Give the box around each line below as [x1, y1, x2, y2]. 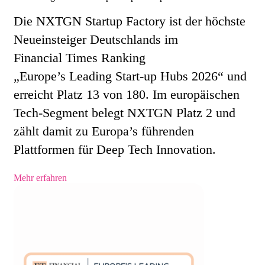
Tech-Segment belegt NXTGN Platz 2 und [14, 105, 235, 120]
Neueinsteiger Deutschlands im [14, 31, 178, 47]
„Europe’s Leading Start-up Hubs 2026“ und [14, 68, 247, 83]
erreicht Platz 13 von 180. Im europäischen [14, 86, 240, 102]
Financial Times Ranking [14, 50, 146, 65]
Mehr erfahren [14, 172, 67, 183]
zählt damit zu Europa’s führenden [14, 123, 194, 138]
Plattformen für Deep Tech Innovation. [14, 141, 216, 157]
